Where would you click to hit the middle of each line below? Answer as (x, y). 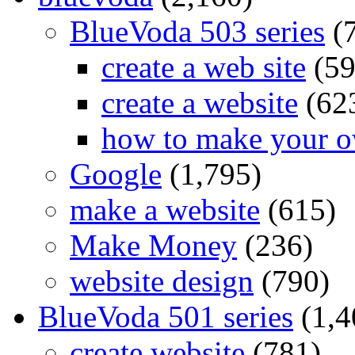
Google (116, 174)
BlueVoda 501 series (166, 317)
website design (162, 281)
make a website (165, 210)
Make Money (153, 246)
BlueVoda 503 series (197, 32)
